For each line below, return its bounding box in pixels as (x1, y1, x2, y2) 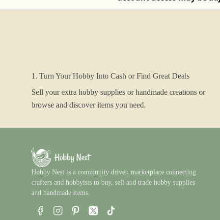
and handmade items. (31, 189, 90, 196)
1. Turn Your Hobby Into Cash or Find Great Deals (31, 72, 190, 80)
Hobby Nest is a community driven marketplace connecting (31, 168, 196, 176)
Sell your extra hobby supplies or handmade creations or (31, 88, 205, 96)
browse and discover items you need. (31, 101, 146, 109)
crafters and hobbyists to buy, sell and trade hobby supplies (31, 179, 195, 186)
